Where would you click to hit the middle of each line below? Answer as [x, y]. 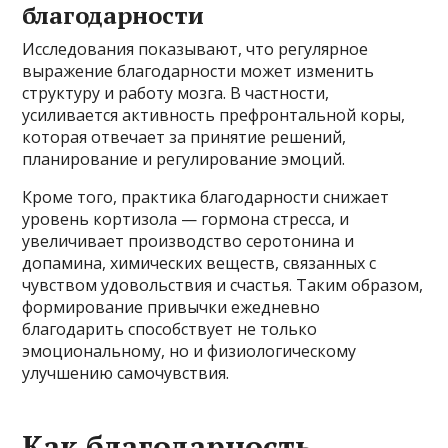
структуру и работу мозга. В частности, [176, 92]
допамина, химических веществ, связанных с [199, 262]
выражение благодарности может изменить [198, 70]
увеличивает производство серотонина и [188, 240]
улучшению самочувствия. [126, 372]
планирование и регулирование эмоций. [184, 158]
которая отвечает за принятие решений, [184, 136]
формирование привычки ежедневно [171, 306]
